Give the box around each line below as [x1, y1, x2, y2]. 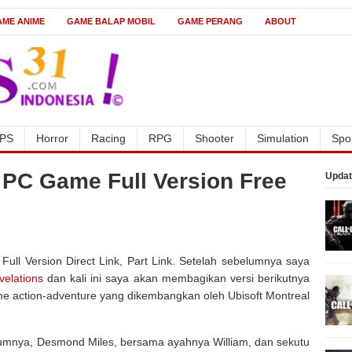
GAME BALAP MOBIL [67, 16, 156, 26]
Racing [91, 132, 126, 145]
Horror [36, 132, 68, 145]
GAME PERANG [178, 16, 243, 26]
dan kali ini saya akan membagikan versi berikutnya [42, 272, 310, 284]
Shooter [195, 132, 234, 145]
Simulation [257, 132, 309, 145]
